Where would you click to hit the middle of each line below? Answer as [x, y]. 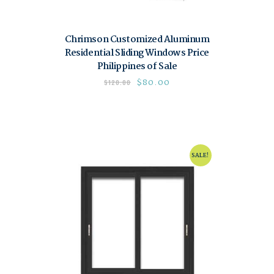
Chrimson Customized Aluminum [137, 39]
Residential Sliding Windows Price [137, 53]
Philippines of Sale [137, 66]
